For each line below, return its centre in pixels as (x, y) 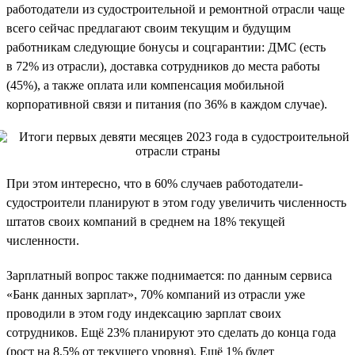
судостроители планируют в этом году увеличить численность (176, 202)
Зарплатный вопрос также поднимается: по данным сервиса (169, 275)
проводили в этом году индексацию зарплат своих (144, 313)
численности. (43, 240)
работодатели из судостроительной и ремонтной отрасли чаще (176, 9)
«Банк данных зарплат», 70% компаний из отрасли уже (156, 294)
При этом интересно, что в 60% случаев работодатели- (155, 183)
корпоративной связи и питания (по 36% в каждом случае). (167, 104)
